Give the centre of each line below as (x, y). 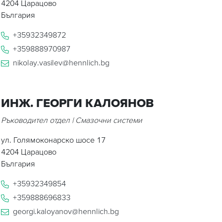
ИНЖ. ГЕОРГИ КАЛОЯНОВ (77, 103)
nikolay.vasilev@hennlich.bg (61, 62)
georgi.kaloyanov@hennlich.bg (66, 211)
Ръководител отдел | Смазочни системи (72, 120)
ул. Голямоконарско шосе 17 (53, 139)
